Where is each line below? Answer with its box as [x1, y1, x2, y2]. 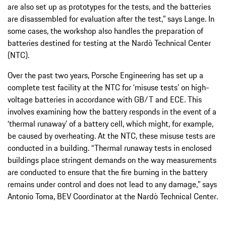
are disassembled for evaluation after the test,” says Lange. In [8, 13, 214, 25]
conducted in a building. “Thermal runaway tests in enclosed [8, 142, 212, 154]
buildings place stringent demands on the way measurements [8, 154, 216, 166]
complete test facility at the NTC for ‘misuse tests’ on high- [8, 81, 209, 94]
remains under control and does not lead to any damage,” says [8, 178, 217, 191]
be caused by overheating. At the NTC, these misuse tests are [8, 130, 215, 142]
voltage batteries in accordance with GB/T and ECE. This [8, 93, 202, 106]
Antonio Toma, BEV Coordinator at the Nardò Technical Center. [8, 190, 218, 203]
